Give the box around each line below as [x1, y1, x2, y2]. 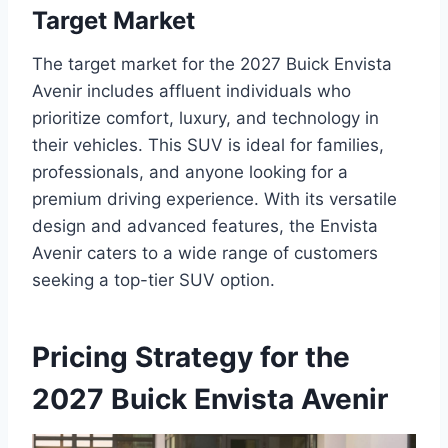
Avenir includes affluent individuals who [32, 80, 351, 101]
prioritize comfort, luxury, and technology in [32, 107, 379, 128]
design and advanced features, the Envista [32, 215, 378, 236]
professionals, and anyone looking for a [32, 161, 348, 182]
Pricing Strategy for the [32, 339, 350, 374]
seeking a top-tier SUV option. [32, 269, 275, 290]
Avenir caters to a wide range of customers [32, 242, 378, 263]
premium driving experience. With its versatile [32, 188, 397, 209]
